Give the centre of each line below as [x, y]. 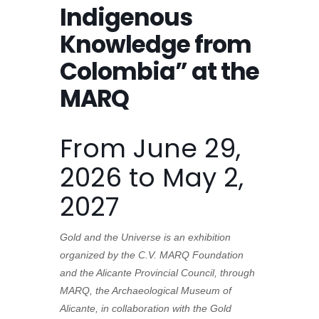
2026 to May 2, [152, 178]
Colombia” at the [159, 72]
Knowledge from [156, 45]
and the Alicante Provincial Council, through [157, 273]
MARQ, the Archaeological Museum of [146, 291]
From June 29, [150, 149]
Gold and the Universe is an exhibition [145, 237]
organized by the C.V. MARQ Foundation [152, 255]
